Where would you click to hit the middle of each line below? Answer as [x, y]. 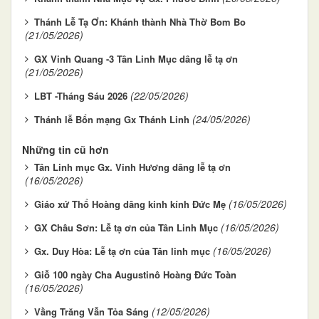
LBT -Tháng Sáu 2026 [81, 95]
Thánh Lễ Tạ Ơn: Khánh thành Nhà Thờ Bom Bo [140, 21]
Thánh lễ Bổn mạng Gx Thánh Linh [112, 119]
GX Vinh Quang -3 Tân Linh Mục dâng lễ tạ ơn [136, 58]
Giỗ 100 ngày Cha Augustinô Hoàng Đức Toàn [135, 274]
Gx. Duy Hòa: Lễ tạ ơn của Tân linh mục [122, 251]
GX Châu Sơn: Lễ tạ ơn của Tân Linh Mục [126, 227]
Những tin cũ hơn [66, 149]
